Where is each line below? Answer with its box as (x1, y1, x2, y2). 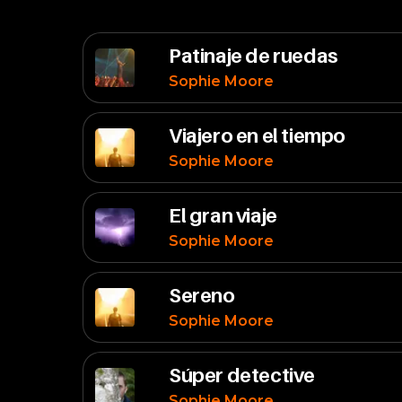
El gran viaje (169, 204, 277, 227)
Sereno (169, 284, 235, 307)
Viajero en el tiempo (169, 124, 345, 147)
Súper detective (169, 363, 315, 387)
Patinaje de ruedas (169, 44, 338, 67)
